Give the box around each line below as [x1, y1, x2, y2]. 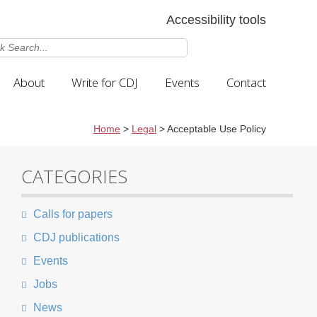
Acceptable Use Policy [167, 124, 266, 134]
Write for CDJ [71, 74, 138, 91]
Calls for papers [30, 208, 113, 220]
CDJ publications [30, 231, 120, 243]
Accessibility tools [166, 13, 266, 27]
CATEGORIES [21, 164, 128, 189]
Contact [226, 74, 266, 91]
